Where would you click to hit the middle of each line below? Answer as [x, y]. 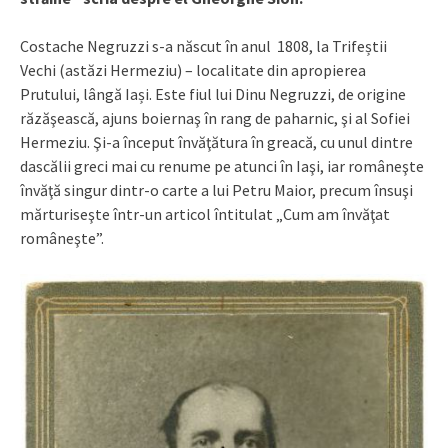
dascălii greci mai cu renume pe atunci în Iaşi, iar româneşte [222, 166]
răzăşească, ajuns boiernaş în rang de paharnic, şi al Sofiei [215, 118]
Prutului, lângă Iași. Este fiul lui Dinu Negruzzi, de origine [213, 94]
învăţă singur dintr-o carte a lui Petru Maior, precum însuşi [216, 190]
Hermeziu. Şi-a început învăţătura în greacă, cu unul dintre [216, 142]
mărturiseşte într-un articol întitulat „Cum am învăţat [205, 214]
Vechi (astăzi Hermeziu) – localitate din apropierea [193, 70]
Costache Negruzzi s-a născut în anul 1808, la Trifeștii [203, 46]
